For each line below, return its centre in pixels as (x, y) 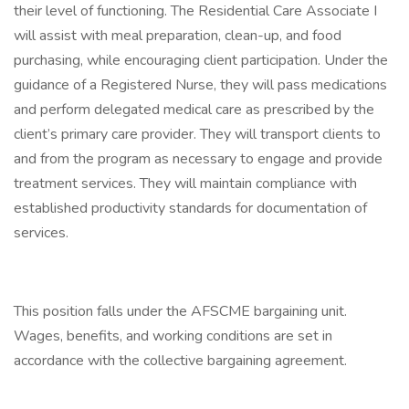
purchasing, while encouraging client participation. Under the (201, 60)
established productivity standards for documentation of (190, 208)
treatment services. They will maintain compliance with (185, 184)
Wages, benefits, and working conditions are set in (173, 336)
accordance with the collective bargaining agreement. (180, 361)
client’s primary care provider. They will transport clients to (197, 134)
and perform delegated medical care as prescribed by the (194, 110)
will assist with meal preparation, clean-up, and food (178, 36)
